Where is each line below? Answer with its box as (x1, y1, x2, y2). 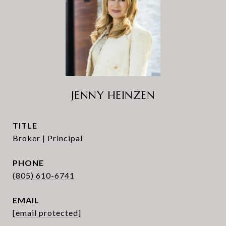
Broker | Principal (13, 133, 83, 143)
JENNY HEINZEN (71, 89, 155, 102)
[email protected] (13, 208, 81, 217)
